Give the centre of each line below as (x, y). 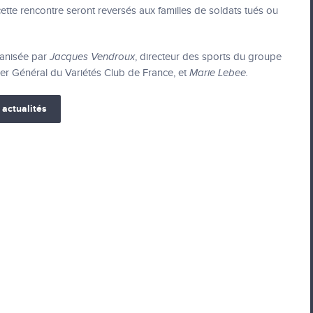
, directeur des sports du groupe (208, 57)
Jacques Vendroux (92, 57)
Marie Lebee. (219, 73)
